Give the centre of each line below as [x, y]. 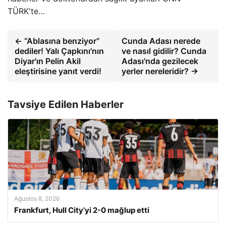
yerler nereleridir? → [160, 71]
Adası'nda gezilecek [160, 61]
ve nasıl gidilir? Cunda [164, 51]
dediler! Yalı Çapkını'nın [59, 51]
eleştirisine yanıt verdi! [58, 71]
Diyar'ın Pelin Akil [48, 61]
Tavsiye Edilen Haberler [66, 104]
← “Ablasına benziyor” [57, 41]
